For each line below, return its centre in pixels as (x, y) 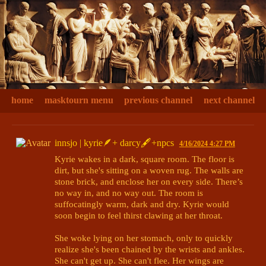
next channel (229, 100)
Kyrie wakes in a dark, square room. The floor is (145, 159)
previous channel (159, 100)
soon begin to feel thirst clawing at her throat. (139, 215)
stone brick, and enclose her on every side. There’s (149, 181)
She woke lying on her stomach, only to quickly (144, 237)
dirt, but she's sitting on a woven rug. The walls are (149, 170)
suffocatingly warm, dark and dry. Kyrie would (142, 204)
